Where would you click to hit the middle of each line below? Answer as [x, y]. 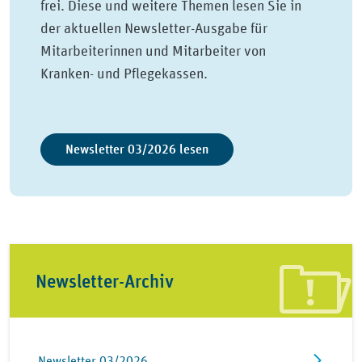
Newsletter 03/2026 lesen [137, 149]
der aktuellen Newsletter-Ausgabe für [154, 29]
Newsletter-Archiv [104, 280]
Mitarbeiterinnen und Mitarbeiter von [154, 51]
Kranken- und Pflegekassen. [124, 74]
